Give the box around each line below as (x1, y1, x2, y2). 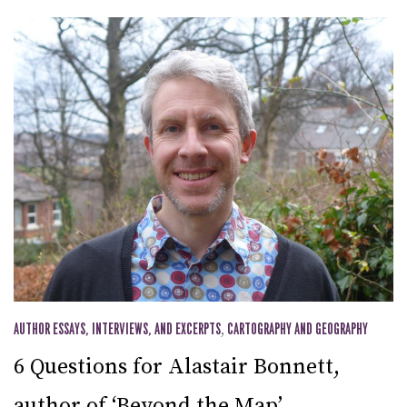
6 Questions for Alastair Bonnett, (14, 353, 340, 382)
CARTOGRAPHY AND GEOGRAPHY (227, 323, 368, 338)
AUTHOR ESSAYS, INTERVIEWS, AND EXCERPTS (14, 323, 221, 338)
